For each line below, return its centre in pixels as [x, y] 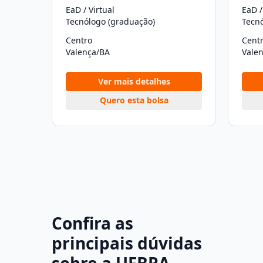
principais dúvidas [127, 243]
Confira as [92, 223]
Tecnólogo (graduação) [110, 21]
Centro [79, 40]
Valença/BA [88, 52]
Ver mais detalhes [134, 81]
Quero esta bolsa [134, 100]
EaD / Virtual [90, 10]
